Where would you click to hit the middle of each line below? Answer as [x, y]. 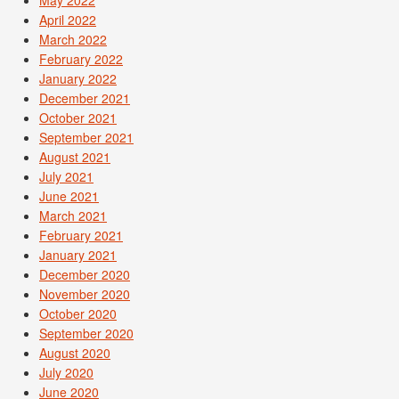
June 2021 [69, 196]
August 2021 [75, 157]
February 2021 [81, 236]
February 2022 [81, 59]
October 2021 [78, 118]
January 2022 [78, 79]
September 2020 [86, 334]
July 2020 [66, 373]
